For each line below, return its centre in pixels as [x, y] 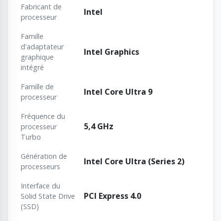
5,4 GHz [99, 127]
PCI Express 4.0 [112, 196]
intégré [32, 68]
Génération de [44, 156]
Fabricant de [41, 7]
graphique [37, 57]
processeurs [40, 167]
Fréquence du [43, 116]
